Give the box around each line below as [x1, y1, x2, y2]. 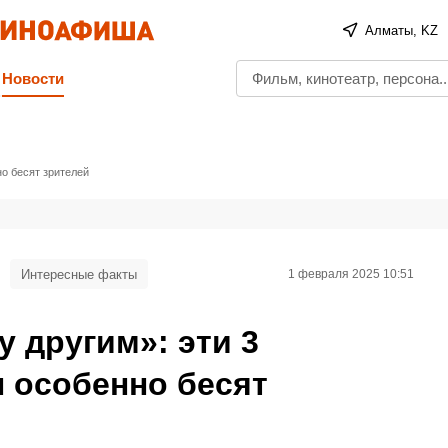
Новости [2, 70, 64, 87]
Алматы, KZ [365, 22, 439, 38]
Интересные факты [21, 266, 137, 282]
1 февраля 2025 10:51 [288, 266, 414, 281]
